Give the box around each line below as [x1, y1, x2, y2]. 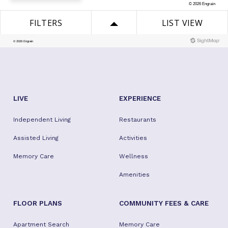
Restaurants [119, 116, 156, 123]
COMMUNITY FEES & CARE [119, 199, 209, 207]
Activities [119, 134, 147, 141]
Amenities [119, 171, 150, 178]
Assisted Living [13, 134, 59, 141]
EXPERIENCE [119, 94, 161, 102]
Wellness [119, 153, 148, 160]
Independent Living [13, 116, 71, 123]
